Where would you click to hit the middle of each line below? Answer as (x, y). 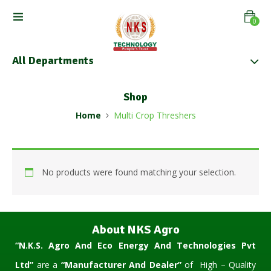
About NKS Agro (135, 230)
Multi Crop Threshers (155, 116)
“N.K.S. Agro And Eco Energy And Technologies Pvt (135, 246)
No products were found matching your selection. (139, 172)
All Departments (53, 61)
